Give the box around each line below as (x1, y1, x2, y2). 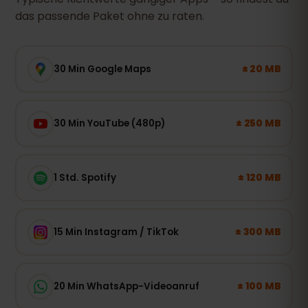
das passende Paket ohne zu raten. (15, 8, 204, 24)
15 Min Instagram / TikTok (53, 225, 179, 239)
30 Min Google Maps (53, 62, 151, 76)
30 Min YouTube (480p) (53, 116, 165, 130)
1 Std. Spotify (53, 170, 116, 184)
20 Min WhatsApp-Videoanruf (53, 279, 199, 293)
